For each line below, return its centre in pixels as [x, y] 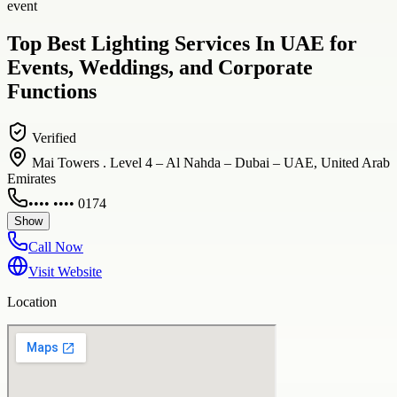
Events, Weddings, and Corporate [160, 67]
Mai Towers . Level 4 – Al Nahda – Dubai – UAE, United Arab [211, 162]
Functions [52, 91]
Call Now [56, 246]
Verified [52, 137]
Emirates [31, 178]
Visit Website [65, 271]
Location [32, 301]
